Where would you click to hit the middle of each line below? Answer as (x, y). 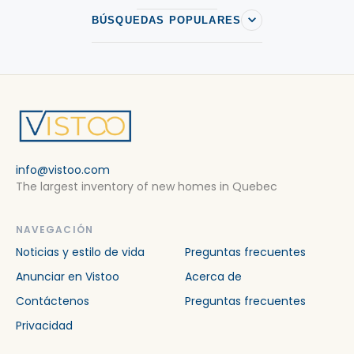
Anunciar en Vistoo (68, 276)
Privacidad (44, 325)
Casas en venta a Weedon (106, 15)
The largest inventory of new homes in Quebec (147, 186)
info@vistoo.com (63, 169)
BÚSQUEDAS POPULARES (166, 20)
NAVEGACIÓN (55, 229)
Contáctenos (53, 301)
